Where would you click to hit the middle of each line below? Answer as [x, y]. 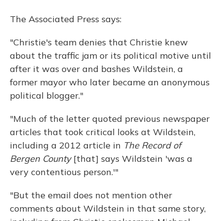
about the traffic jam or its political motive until [110, 55]
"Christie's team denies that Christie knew [99, 42]
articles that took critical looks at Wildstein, [103, 132]
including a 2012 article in [67, 145]
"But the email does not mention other [91, 195]
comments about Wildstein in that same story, [108, 208]
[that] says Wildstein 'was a [132, 159]
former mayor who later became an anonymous [110, 82]
